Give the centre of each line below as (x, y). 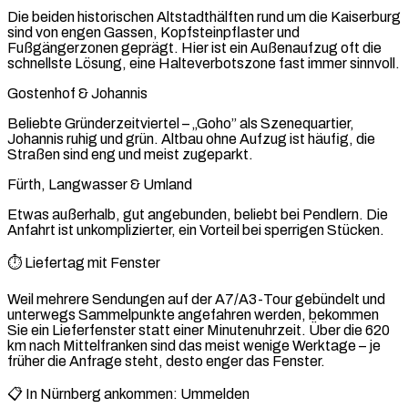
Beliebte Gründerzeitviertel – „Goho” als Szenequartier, (181, 123)
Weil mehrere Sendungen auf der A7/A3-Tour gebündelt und (196, 299)
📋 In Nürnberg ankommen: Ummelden (128, 393)
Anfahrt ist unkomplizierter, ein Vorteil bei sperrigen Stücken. (196, 229)
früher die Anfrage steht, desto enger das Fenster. (166, 361)
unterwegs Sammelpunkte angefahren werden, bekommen (193, 314)
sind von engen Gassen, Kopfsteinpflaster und (153, 32)
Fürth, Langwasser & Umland (100, 184)
